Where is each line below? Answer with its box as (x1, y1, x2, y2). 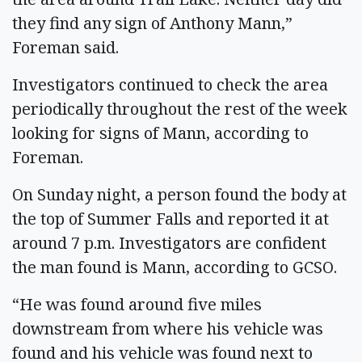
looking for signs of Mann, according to (12, 122, 309, 144)
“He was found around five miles (12, 293, 262, 315)
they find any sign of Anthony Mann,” (12, 12, 293, 34)
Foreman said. (12, 36, 123, 58)
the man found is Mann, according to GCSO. (12, 256, 345, 278)
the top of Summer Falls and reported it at (12, 208, 329, 229)
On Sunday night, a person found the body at (12, 183, 347, 205)
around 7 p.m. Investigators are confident (12, 232, 326, 254)
